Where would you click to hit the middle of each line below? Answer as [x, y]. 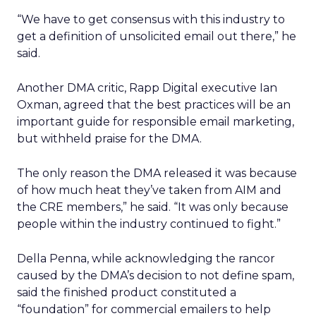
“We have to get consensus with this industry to [151, 19]
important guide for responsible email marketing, [156, 122]
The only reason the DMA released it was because [157, 173]
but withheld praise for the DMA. [109, 139]
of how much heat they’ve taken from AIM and [149, 190]
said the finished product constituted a [127, 292]
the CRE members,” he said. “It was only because [153, 207]
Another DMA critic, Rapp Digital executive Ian [147, 88]
